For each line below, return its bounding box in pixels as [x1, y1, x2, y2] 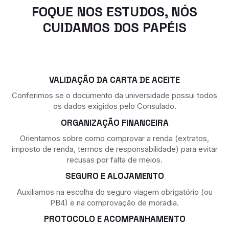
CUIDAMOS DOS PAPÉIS [42, 18, 187, 36]
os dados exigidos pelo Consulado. [53, 102, 176, 111]
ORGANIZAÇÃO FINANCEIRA [60, 117, 169, 128]
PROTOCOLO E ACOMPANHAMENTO [43, 213, 186, 225]
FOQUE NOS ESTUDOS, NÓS [32, 3, 197, 20]
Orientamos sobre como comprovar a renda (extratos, [20, 134, 209, 144]
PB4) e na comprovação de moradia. [50, 198, 179, 208]
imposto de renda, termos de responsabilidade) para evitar [11, 145, 218, 154]
